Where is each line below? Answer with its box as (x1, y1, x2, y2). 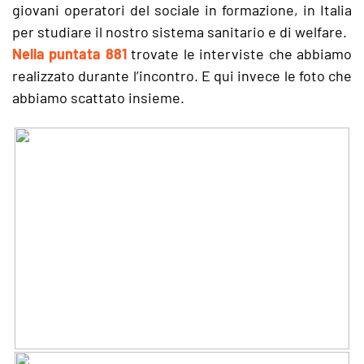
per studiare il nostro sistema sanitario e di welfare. (12, 23, 347, 41)
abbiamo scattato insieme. (12, 89, 184, 106)
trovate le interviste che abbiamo (126, 45, 353, 63)
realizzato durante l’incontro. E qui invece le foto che (12, 67, 352, 84)
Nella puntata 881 (12, 45, 127, 63)
